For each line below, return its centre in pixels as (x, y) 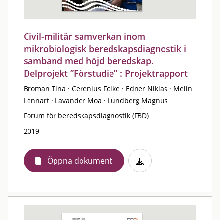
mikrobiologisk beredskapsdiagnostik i (105, 49)
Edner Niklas (147, 89)
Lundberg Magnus (138, 100)
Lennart (36, 100)
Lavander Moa (78, 100)
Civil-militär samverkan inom (84, 36)
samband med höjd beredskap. (89, 61)
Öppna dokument (80, 161)
